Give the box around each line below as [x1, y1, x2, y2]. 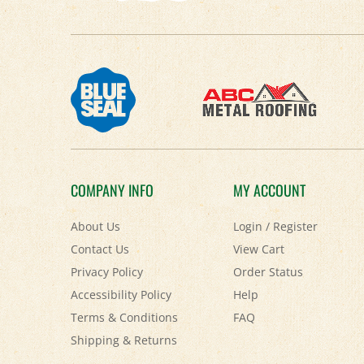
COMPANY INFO [71, 156, 154, 177]
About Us [71, 195, 120, 210]
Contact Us [71, 218, 129, 233]
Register [273, 195, 318, 210]
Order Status [233, 240, 303, 256]
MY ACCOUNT [233, 156, 305, 177]
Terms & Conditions [71, 286, 178, 301]
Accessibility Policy [71, 263, 171, 279]
